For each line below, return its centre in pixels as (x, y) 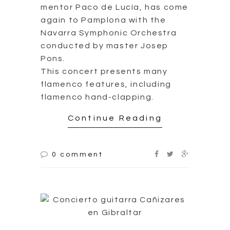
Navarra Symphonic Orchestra (109, 33)
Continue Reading (115, 118)
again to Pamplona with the (103, 20)
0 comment (78, 155)
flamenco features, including (106, 84)
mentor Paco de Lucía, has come (115, 7)
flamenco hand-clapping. (97, 97)
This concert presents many (104, 71)
